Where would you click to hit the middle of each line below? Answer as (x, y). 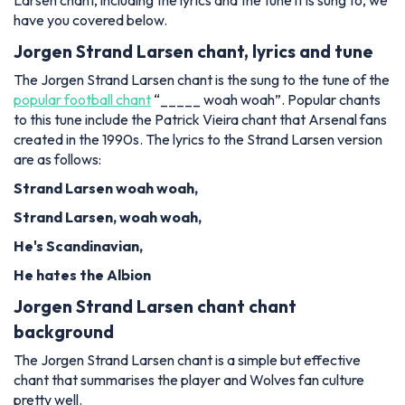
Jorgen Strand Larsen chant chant (155, 306)
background (64, 331)
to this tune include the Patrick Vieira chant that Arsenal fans (200, 119)
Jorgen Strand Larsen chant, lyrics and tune (193, 52)
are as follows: (57, 159)
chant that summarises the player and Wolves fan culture (189, 379)
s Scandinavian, (89, 245)
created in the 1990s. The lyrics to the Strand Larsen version (198, 139)
